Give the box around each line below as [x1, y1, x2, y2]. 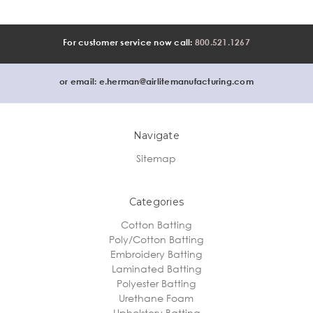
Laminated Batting [111, 262, 201, 275]
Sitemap [136, 152, 177, 164]
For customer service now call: [63, 36, 195, 48]
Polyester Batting [117, 277, 196, 289]
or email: [59, 75, 99, 87]
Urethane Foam [119, 291, 194, 304]
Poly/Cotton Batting [109, 233, 204, 245]
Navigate [133, 129, 180, 142]
